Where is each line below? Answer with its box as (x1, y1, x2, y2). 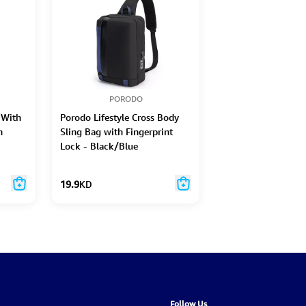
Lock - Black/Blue (60, 139, 138, 152)
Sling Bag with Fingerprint (60, 124, 173, 138)
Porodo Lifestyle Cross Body (60, 110, 179, 124)
